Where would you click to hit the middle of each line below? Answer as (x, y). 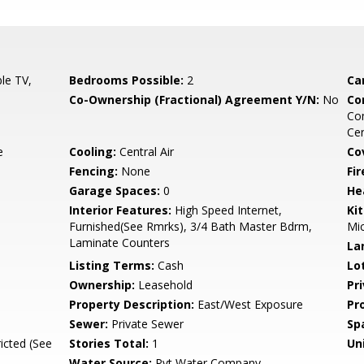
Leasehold (164, 285)
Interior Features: (121, 210)
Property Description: (132, 304)
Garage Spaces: (115, 191)
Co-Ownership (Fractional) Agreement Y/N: (195, 100)
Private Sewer (146, 324)
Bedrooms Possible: (127, 80)
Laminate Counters (120, 243)
